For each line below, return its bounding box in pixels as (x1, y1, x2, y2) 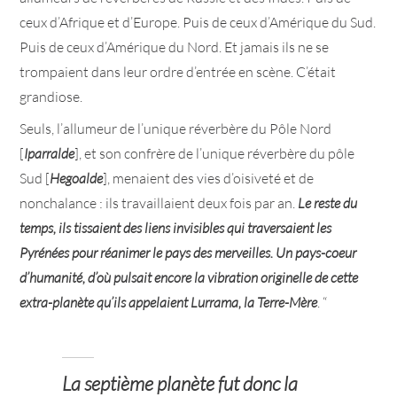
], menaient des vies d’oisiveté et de (103, 168, 315, 187)
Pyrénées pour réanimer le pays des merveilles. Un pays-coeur (19, 243, 357, 261)
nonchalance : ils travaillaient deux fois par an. (19, 193, 299, 212)
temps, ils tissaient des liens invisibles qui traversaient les (19, 218, 332, 237)
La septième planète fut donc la (62, 370, 299, 395)
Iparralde (24, 144, 75, 162)
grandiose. (19, 87, 83, 105)
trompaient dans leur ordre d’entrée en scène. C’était (19, 62, 337, 81)
